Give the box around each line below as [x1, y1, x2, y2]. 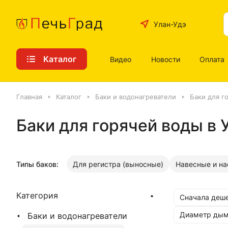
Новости [151, 54, 180, 64]
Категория [16, 190, 58, 201]
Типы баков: [16, 159, 59, 168]
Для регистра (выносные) [73, 159, 163, 168]
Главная [16, 93, 42, 101]
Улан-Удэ [154, 19, 187, 28]
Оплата [199, 54, 225, 64]
